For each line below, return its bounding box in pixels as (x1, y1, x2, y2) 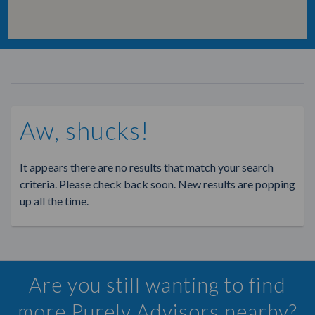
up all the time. (19, 194, 89, 208)
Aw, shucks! (19, 115, 149, 145)
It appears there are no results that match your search (19, 160, 274, 174)
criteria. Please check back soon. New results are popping (19, 177, 295, 191)
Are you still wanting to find (29, 273, 286, 297)
